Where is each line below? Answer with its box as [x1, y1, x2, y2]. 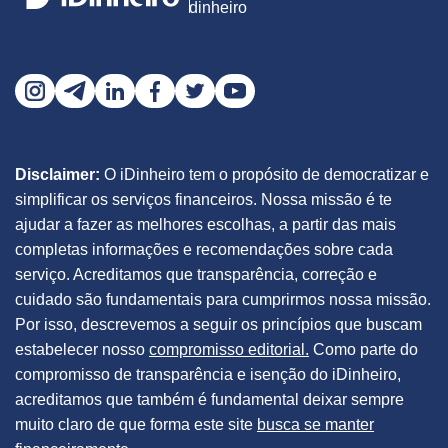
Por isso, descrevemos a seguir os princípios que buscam [15, 316, 422, 333]
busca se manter [257, 416, 374, 433]
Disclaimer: [15, 166, 100, 183]
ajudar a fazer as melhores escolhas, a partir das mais [15, 216, 396, 233]
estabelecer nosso [15, 341, 149, 358]
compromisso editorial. [149, 341, 309, 358]
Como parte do [309, 341, 418, 358]
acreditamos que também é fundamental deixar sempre [15, 391, 404, 408]
